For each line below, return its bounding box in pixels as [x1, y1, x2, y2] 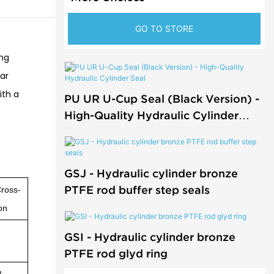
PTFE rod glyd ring [64, 246, 168, 260]
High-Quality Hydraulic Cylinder [64, 108, 239, 122]
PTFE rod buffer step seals [64, 183, 210, 196]
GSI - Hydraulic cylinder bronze [64, 230, 235, 243]
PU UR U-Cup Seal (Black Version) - [64, 92, 259, 105]
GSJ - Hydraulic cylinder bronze [64, 166, 238, 180]
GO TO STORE [135, 23, 194, 34]
